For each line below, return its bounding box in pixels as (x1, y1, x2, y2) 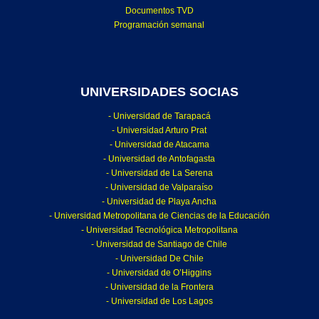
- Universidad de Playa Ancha (102, 197, 217, 207)
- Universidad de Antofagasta (103, 154, 216, 164)
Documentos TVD (125, 6, 194, 16)
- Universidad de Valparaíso (105, 182, 214, 193)
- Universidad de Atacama (109, 140, 209, 150)
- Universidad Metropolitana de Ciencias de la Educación (48, 211, 270, 221)
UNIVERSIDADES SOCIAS (80, 85, 239, 100)
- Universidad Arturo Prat (112, 125, 207, 136)
